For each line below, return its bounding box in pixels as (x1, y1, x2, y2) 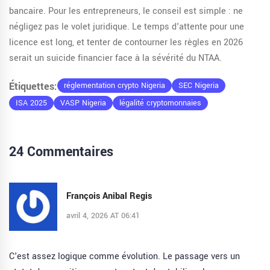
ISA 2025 (16, 98, 47, 109)
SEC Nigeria (178, 80, 219, 92)
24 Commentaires (9, 142, 113, 162)
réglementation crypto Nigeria (64, 80, 165, 92)
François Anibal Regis (66, 189, 152, 202)
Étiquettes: (9, 80, 57, 94)
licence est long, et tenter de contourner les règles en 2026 (9, 36, 243, 49)
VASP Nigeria (60, 98, 106, 109)
